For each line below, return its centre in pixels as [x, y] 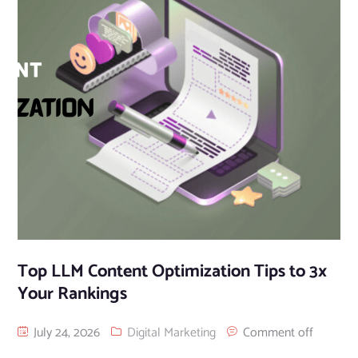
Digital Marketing [171, 333]
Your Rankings [72, 294]
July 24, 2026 [65, 333]
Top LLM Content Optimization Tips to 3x [172, 272]
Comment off [278, 333]
